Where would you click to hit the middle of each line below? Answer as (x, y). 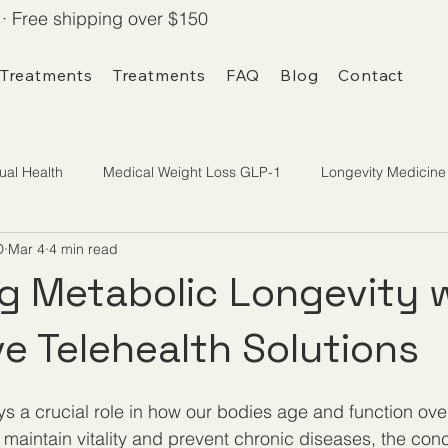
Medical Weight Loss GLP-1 (192, 171)
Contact (371, 75)
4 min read (83, 248)
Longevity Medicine (383, 171)
